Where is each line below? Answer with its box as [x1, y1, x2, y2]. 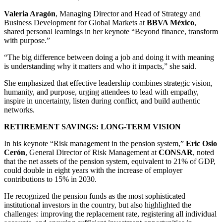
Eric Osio [186, 139, 217, 148]
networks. [4, 106, 35, 114]
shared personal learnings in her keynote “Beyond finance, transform [4, 27, 218, 36]
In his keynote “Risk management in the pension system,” [4, 139, 186, 148]
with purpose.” [4, 36, 50, 45]
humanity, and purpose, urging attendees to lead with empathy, [4, 88, 199, 97]
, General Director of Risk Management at [25, 148, 159, 157]
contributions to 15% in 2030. [4, 175, 97, 184]
